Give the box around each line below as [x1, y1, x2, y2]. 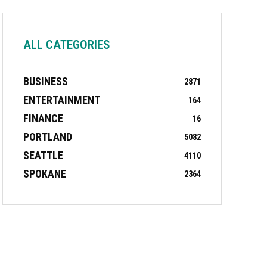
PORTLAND [23, 131, 72, 144]
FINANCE [23, 112, 63, 125]
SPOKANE [23, 167, 66, 181]
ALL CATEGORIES [23, 38, 110, 52]
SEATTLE [23, 149, 63, 162]
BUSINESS [23, 75, 68, 88]
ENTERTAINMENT [23, 94, 100, 107]
